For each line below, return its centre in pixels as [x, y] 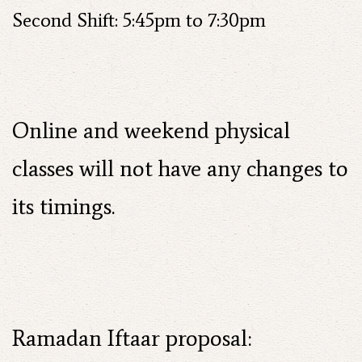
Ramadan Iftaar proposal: [132, 338]
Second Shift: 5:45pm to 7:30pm [139, 20]
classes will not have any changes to [180, 168]
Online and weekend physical [151, 130]
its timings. [63, 206]
